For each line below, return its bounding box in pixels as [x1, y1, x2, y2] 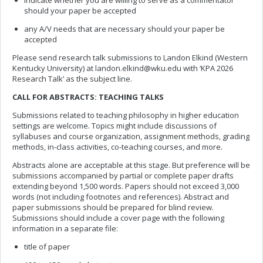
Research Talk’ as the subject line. [12, 73, 132, 84]
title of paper [24, 241, 70, 252]
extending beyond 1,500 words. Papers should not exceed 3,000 [12, 181, 239, 191]
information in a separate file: [12, 223, 118, 234]
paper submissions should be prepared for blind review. [12, 202, 214, 213]
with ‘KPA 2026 [181, 63, 233, 73]
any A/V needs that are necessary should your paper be [24, 23, 225, 34]
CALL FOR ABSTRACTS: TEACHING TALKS [12, 92, 164, 102]
